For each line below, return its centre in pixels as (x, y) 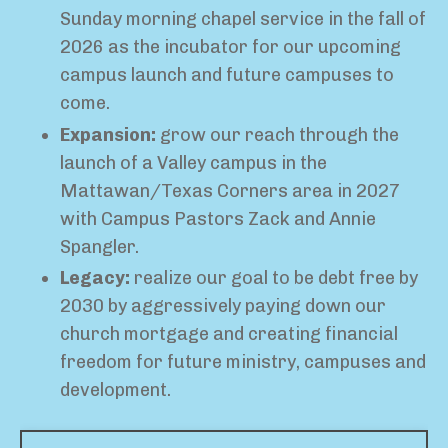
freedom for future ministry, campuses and (243, 362)
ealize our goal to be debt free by (280, 278)
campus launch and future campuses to (227, 75)
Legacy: (95, 278)
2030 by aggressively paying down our (223, 306)
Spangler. (99, 246)
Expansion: (110, 134)
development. (115, 390)
